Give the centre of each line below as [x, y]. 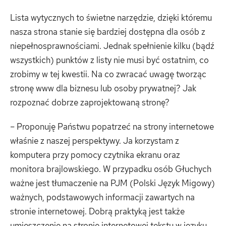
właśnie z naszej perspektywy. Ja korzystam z [95, 140]
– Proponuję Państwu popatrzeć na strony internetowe [112, 126]
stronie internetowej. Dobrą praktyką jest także [97, 211]
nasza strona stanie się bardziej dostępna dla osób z [108, 32]
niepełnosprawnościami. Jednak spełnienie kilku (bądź [112, 46]
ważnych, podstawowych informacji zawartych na [102, 197]
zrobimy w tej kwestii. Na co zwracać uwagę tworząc [108, 74]
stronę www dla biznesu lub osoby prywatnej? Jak [103, 89]
